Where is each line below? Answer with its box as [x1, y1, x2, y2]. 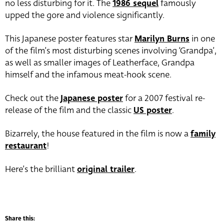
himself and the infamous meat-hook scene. [5, 68, 171, 81]
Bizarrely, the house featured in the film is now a [5, 127, 190, 140]
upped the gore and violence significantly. [5, 8, 164, 21]
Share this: [5, 215, 35, 222]
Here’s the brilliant [5, 162, 77, 175]
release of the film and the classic [5, 103, 133, 116]
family [190, 127, 215, 140]
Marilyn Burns [134, 32, 189, 45]
